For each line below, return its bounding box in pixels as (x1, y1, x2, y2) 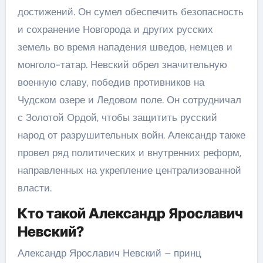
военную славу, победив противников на (17, 75, 204, 89)
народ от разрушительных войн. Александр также (17, 128, 245, 141)
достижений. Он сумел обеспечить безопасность (17, 5, 244, 18)
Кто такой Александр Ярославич (17, 204, 243, 222)
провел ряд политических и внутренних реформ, (17, 146, 241, 159)
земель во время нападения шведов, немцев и (17, 40, 232, 53)
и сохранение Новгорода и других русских (17, 22, 213, 36)
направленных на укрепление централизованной (17, 163, 241, 177)
